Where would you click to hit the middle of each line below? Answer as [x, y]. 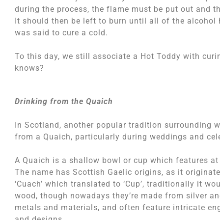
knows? [29, 68]
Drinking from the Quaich [64, 101]
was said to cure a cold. [61, 33]
